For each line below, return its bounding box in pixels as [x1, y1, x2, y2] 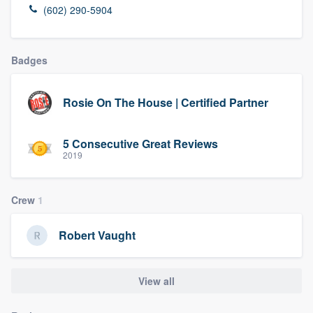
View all [138, 273, 175, 288]
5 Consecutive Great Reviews [63, 136, 218, 152]
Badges [11, 52, 48, 67]
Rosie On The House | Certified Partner [63, 94, 268, 111]
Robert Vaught [59, 227, 136, 244]
